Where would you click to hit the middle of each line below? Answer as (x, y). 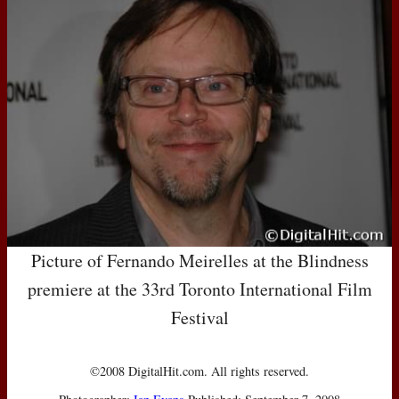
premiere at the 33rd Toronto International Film (199, 289)
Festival (199, 317)
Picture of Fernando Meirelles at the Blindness (199, 260)
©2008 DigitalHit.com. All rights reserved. (199, 370)
